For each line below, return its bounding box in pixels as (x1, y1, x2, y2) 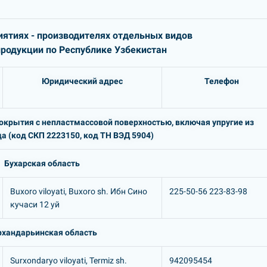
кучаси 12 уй (10, 200, 60, 209)
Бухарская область (4, 159, 80, 168)
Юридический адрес (42, 76, 123, 86)
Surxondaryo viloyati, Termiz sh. (10, 256, 127, 265)
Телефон (204, 76, 239, 86)
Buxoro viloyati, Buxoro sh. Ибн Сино (10, 187, 147, 196)
